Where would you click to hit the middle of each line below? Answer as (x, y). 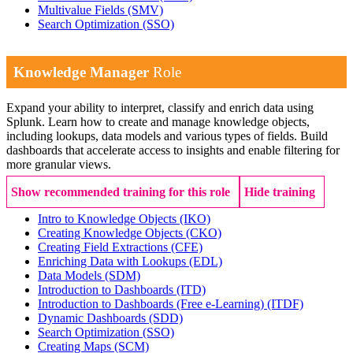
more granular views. (59, 164)
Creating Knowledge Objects (112, 232)
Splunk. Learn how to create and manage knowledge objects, (158, 121)
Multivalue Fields (83, 10)
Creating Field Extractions (104, 247)
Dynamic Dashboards (93, 318)
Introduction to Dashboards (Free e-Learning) (152, 303)
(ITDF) (285, 303)
